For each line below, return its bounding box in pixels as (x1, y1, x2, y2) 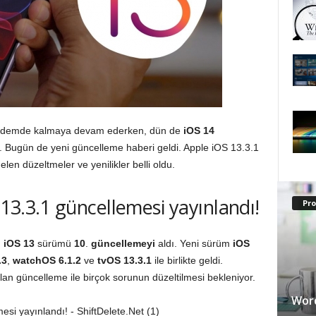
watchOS (12, 255, 56, 266)
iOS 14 (183, 125, 214, 136)
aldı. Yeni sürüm (154, 238, 233, 249)
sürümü (34, 238, 74, 249)
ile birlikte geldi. (151, 255, 223, 266)
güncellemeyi (90, 238, 155, 249)
